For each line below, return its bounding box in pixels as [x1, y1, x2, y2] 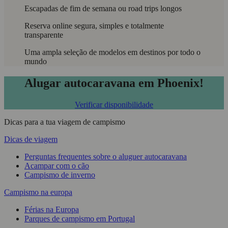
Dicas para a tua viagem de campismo [4, 118, 125, 127]
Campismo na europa [4, 188, 72, 197]
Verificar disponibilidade [75, 100, 153, 109]
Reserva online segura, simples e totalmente [24, 21, 164, 31]
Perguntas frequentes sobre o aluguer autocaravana [24, 152, 187, 161]
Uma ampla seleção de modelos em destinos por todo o [24, 48, 201, 57]
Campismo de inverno [24, 170, 95, 180]
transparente [24, 31, 63, 40]
